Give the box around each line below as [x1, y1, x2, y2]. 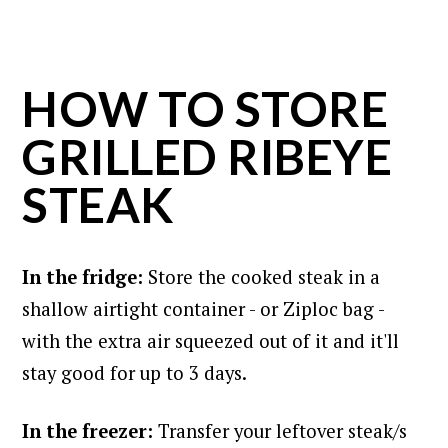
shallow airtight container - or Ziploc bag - [22, 296, 385, 321]
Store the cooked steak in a [148, 264, 381, 289]
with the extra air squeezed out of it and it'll [22, 328, 400, 353]
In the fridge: [22, 264, 149, 289]
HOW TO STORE [22, 79, 389, 137]
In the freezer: [22, 418, 159, 443]
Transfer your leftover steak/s [158, 418, 408, 443]
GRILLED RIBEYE [22, 127, 393, 185]
